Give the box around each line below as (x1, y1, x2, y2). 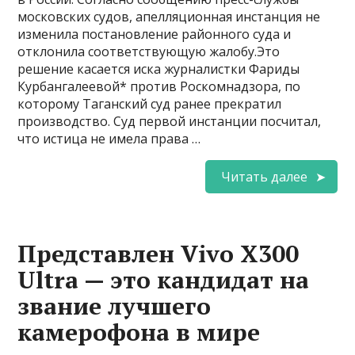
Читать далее (220, 167, 307, 185)
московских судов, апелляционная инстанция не (17, 7, 321, 25)
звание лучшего (17, 289, 212, 322)
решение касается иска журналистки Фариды (17, 59, 300, 78)
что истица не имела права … (17, 129, 201, 147)
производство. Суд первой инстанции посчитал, (17, 112, 322, 130)
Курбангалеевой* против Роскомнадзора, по (17, 77, 301, 95)
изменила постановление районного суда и (17, 25, 292, 43)
